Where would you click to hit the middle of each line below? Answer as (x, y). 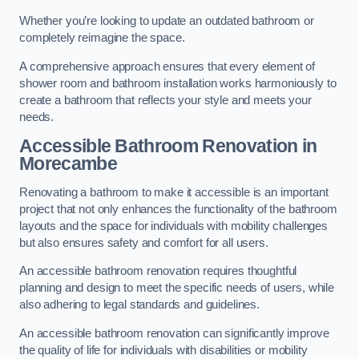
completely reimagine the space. (102, 38)
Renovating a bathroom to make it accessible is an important (174, 192)
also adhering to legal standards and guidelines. (140, 305)
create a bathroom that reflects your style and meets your (165, 100)
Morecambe (68, 164)
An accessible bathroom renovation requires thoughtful (158, 271)
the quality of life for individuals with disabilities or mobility (163, 350)
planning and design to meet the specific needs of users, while (177, 288)
